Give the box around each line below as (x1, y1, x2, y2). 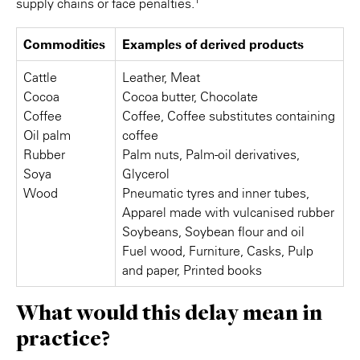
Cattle (23, 69, 57, 85)
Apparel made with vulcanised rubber (122, 204, 334, 220)
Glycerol (122, 166, 173, 182)
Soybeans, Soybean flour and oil (122, 223, 305, 239)
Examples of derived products (122, 36, 304, 52)
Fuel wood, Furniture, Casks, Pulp (122, 243, 313, 259)
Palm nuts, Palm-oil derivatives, (122, 146, 300, 162)
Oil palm (23, 127, 71, 143)
